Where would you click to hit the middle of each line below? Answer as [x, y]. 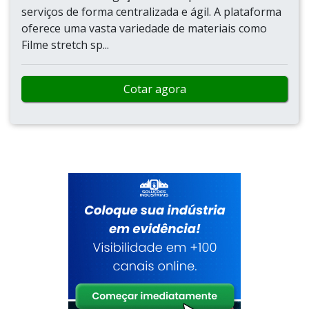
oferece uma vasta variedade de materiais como [144, 28]
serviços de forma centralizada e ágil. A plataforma [151, 12]
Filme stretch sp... [65, 45]
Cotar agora [154, 89]
